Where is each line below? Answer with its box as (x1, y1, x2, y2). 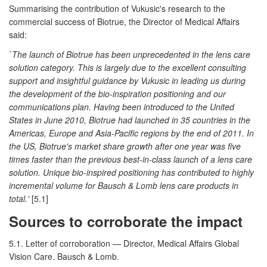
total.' (9, 192, 29, 204)
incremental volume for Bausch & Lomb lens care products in (9, 179, 238, 191)
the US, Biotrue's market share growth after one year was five (9, 139, 241, 152)
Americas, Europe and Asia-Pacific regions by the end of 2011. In (9, 126, 254, 139)
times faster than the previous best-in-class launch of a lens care (9, 153, 252, 165)
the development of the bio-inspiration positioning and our (9, 87, 226, 100)
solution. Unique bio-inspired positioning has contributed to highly (9, 166, 254, 178)
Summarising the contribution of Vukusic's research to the (9, 2, 225, 14)
